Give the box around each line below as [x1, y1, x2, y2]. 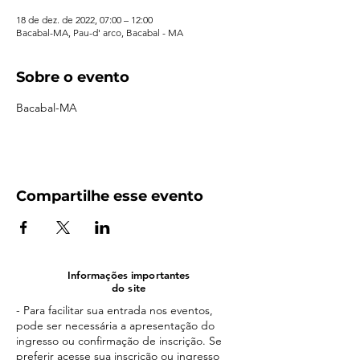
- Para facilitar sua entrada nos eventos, [16, 302, 213, 317]
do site [112, 280, 145, 294]
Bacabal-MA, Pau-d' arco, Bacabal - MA [16, 26, 183, 39]
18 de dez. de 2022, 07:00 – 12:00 [16, 13, 153, 26]
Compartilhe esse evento [16, 186, 203, 205]
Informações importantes [67, 268, 190, 281]
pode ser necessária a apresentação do [16, 317, 215, 333]
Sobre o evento [16, 67, 129, 86]
